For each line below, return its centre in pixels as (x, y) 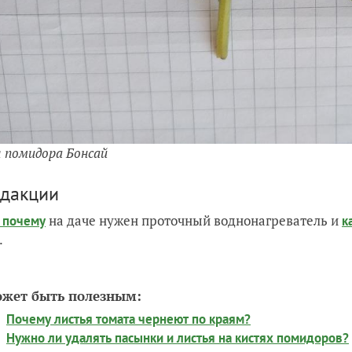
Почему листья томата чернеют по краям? (128, 319)
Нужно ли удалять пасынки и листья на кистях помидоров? (178, 338)
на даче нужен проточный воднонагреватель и (194, 220)
